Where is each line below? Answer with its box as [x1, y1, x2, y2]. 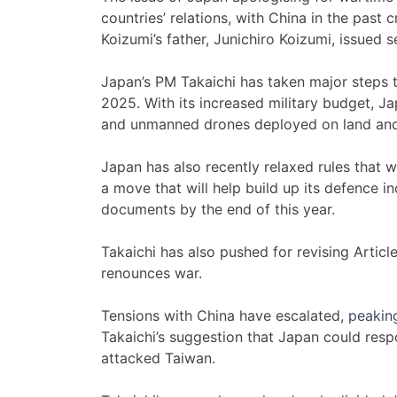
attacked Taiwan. [101, 349, 215, 368]
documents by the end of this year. [101, 200, 335, 219]
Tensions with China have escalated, [101, 307, 348, 325]
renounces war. [101, 264, 202, 283]
